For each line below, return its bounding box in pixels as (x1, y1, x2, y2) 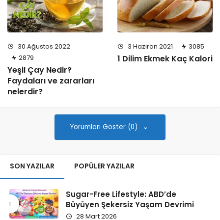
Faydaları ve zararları (7, 75, 94, 86)
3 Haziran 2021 (126, 41, 173, 51)
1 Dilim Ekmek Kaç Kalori (117, 53, 213, 64)
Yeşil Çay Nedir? (7, 64, 72, 76)
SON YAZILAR (10, 161, 55, 171)
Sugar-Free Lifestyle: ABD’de (66, 189, 176, 199)
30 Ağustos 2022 (16, 41, 70, 51)
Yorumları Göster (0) (70, 122, 139, 132)
